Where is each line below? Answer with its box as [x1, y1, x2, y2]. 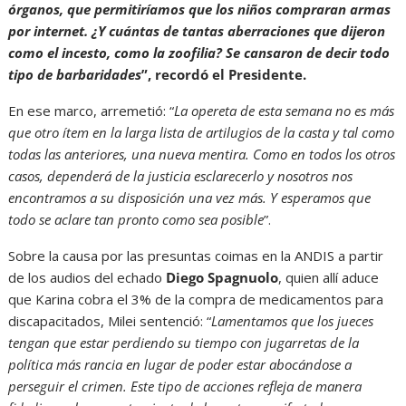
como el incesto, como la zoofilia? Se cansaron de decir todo [8, 43, 391, 62]
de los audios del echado [8, 267, 167, 286]
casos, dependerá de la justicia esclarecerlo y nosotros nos [8, 166, 353, 185]
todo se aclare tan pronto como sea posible [8, 209, 265, 228]
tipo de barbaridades [8, 64, 142, 83]
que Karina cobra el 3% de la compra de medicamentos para [8, 289, 384, 308]
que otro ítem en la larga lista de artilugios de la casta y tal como [8, 122, 395, 141]
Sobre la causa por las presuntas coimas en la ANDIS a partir [8, 246, 384, 265]
